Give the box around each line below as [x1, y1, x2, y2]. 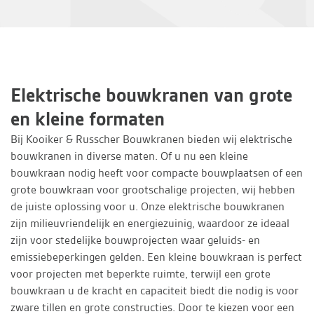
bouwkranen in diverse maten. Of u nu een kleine [11, 149, 248, 163]
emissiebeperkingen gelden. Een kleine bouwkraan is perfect [11, 250, 302, 264]
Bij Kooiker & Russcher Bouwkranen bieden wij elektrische [11, 132, 292, 146]
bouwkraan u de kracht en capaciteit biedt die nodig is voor [11, 283, 299, 298]
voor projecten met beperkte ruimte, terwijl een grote [11, 266, 271, 281]
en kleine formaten [11, 107, 165, 131]
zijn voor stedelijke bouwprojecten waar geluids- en [11, 233, 260, 247]
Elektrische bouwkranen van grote [11, 83, 292, 107]
